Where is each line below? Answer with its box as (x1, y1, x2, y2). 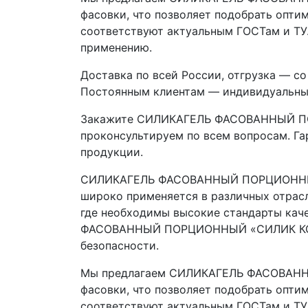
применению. (80, 41, 152, 54)
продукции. (80, 145, 143, 159)
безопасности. (80, 239, 159, 252)
